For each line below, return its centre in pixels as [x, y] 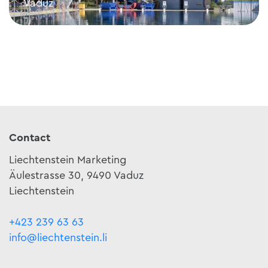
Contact [30, 137]
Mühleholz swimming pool [80, 20]
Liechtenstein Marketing [68, 159]
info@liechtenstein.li [58, 237]
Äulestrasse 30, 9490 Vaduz [76, 175]
